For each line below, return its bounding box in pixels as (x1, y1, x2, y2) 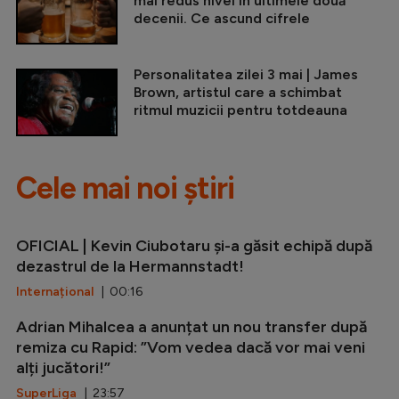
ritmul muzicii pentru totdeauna (134, 101, 347, 118)
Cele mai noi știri (16, 169, 234, 207)
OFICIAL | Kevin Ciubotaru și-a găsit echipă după (16, 235, 372, 256)
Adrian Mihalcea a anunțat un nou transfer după (16, 316, 367, 337)
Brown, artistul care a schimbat (134, 83, 342, 101)
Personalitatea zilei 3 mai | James (134, 65, 358, 83)
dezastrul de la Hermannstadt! (16, 256, 244, 276)
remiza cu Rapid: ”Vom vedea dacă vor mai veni (16, 337, 365, 357)
